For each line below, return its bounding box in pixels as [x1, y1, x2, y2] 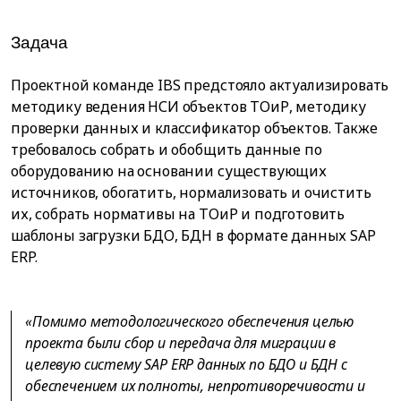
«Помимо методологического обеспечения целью [25, 311, 354, 331]
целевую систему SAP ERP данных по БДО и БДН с [25, 354, 347, 374]
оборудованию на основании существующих [11, 160, 327, 181]
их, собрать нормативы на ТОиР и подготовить [11, 203, 346, 224]
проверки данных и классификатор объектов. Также [11, 117, 378, 138]
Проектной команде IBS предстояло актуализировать [11, 74, 389, 95]
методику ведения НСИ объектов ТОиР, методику [11, 96, 366, 116]
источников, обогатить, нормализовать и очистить [11, 182, 371, 202]
